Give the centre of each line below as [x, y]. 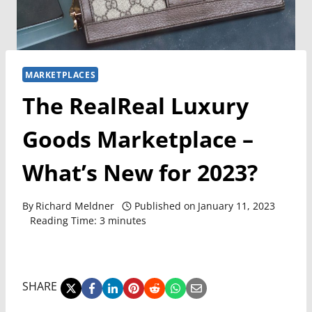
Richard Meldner [75, 206]
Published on [165, 206]
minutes [127, 221]
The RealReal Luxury [135, 105]
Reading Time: [63, 221]
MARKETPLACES [61, 74]
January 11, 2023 [236, 206]
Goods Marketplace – [138, 139]
